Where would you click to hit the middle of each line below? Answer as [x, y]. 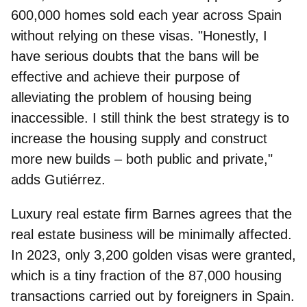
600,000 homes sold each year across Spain [146, 15]
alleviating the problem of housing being [131, 97]
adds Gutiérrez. [60, 179]
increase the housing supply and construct [139, 138]
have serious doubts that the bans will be [135, 56]
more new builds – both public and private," [142, 159]
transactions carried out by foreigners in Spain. [153, 296]
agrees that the [244, 213]
